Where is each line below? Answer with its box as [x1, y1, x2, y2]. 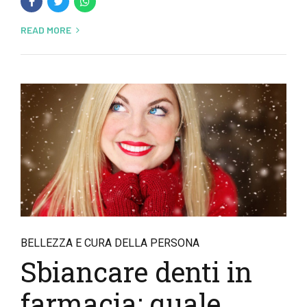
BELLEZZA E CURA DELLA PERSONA [21, 236, 199, 249]
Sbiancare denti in [21, 254, 252, 290]
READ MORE [21, 24, 71, 36]
